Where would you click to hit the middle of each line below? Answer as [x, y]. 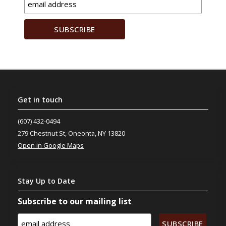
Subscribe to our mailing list [75, 201]
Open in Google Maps [51, 145]
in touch [48, 99]
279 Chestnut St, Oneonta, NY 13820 [71, 133]
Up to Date [55, 181]
